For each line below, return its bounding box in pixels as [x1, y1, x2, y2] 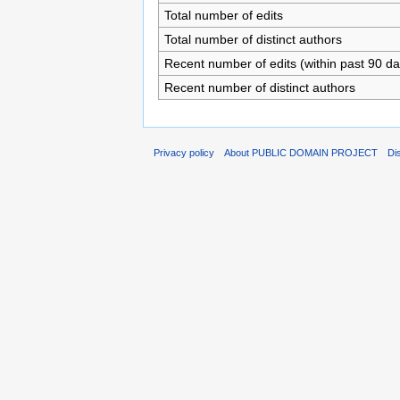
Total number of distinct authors [163, 31, 342, 46]
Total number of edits [163, 7, 283, 22]
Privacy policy [154, 147, 214, 159]
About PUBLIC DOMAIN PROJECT [224, 147, 379, 159]
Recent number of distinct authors [163, 79, 355, 95]
